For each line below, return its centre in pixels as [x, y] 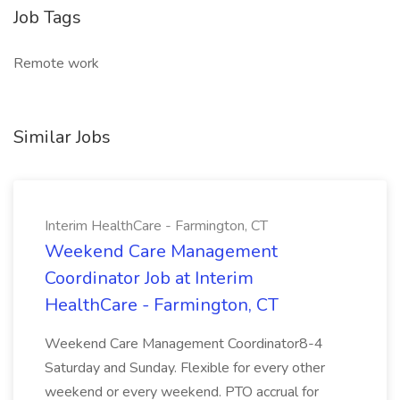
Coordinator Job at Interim [149, 278]
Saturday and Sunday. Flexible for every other [185, 368]
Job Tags [47, 17]
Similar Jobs [62, 137]
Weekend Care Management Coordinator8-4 [184, 344]
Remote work [56, 63]
